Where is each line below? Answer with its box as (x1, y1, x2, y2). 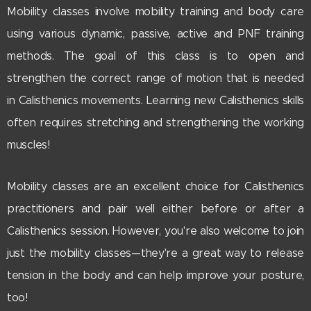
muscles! (7, 137, 50, 151)
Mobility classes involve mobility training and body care (7, 4, 304, 18)
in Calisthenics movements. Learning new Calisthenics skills (7, 93, 304, 107)
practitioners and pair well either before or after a (7, 201, 304, 215)
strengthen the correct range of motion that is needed (7, 71, 304, 85)
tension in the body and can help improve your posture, (7, 268, 304, 282)
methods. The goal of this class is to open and (7, 49, 304, 62)
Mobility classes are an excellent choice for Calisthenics (7, 179, 304, 193)
